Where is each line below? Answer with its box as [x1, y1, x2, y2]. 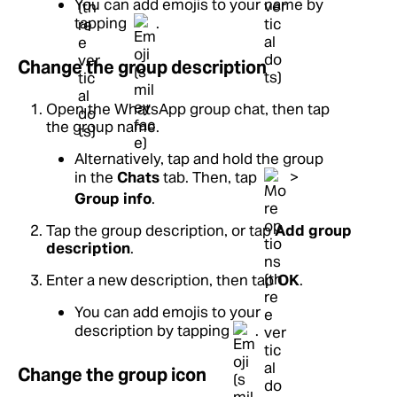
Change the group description [18, 56, 267, 79]
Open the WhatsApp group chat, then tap [46, 99, 330, 119]
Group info [74, 189, 152, 208]
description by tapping [74, 320, 233, 340]
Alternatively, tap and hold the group [74, 149, 323, 168]
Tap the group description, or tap [46, 221, 275, 240]
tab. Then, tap [160, 167, 261, 187]
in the [74, 167, 117, 187]
